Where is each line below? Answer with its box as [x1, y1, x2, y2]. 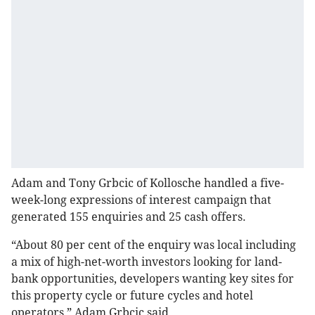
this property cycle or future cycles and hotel [11, 289, 253, 303]
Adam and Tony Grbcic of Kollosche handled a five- [11, 176, 284, 191]
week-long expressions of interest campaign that [11, 193, 271, 207]
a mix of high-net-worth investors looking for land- [11, 255, 282, 269]
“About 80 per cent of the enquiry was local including [11, 238, 296, 252]
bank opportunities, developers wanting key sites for [11, 272, 294, 286]
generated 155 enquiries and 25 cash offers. [11, 210, 246, 224]
